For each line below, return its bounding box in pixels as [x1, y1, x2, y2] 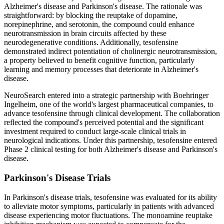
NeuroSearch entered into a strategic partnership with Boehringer [4, 91, 208, 100]
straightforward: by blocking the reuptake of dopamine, [4, 11, 177, 20]
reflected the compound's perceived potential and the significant [4, 118, 203, 127]
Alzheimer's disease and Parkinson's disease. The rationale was [4, 2, 202, 11]
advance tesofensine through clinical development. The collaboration [4, 109, 220, 118]
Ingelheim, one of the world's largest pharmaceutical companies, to [4, 100, 213, 109]
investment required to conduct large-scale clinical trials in [4, 127, 186, 136]
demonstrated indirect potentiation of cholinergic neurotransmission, [4, 47, 217, 56]
